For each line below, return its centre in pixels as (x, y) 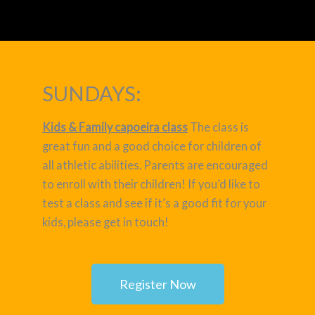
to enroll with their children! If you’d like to (151, 184)
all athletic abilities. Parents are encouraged (155, 165)
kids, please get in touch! (105, 221)
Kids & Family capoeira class (115, 127)
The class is (218, 127)
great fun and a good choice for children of (152, 146)
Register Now (157, 284)
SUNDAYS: (92, 93)
